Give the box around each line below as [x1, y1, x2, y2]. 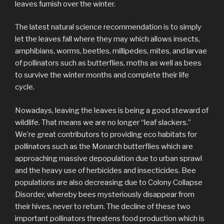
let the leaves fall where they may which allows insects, [15, 34, 200, 44]
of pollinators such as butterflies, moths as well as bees [15, 58, 201, 68]
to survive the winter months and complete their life [15, 70, 189, 80]
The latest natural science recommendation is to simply [15, 22, 201, 32]
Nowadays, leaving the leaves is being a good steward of [15, 105, 208, 115]
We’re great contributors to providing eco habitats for [15, 129, 197, 139]
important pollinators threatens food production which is [15, 213, 204, 223]
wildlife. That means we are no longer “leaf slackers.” [15, 117, 191, 127]
